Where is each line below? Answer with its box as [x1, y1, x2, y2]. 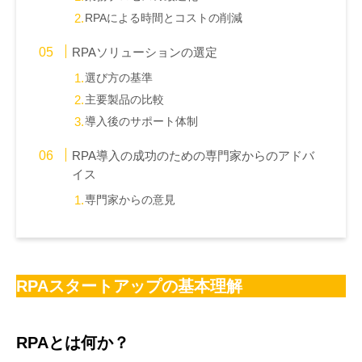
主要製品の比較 [85, 94, 165, 107]
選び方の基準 [85, 72, 154, 85]
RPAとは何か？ [16, 334, 129, 352]
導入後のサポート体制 [85, 116, 199, 128]
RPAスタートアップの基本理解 [16, 277, 242, 296]
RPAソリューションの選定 [72, 45, 218, 60]
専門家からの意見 [85, 194, 176, 207]
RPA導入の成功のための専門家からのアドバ [72, 149, 315, 163]
